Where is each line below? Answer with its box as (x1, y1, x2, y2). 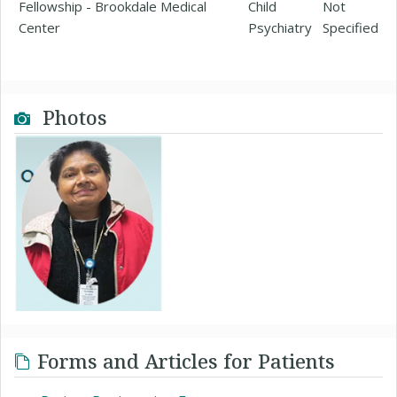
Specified (323, 18, 378, 36)
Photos (37, 103, 107, 130)
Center (19, 18, 60, 36)
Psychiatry (248, 18, 312, 36)
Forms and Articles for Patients (37, 346, 335, 374)
